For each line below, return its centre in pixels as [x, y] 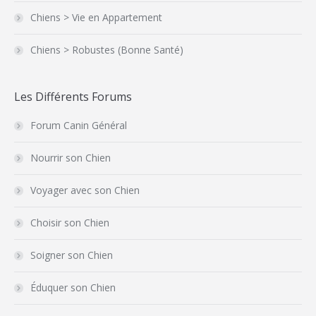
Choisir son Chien [70, 223]
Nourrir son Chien [71, 158]
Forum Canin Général [79, 125]
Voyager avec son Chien [85, 190]
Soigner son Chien [72, 255]
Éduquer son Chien [73, 287]
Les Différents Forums [73, 97]
